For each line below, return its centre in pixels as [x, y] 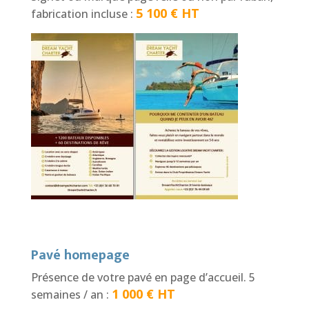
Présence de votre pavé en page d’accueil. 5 [143, 277]
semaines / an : [71, 294]
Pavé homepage [80, 255]
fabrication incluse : [83, 13]
